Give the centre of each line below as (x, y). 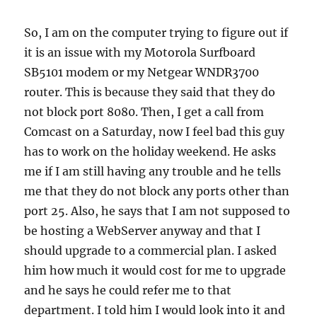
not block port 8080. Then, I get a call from (144, 112)
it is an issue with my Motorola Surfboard (140, 52)
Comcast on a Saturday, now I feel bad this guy (155, 132)
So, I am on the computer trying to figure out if (156, 33)
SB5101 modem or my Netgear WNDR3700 (142, 72)
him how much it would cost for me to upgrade (155, 270)
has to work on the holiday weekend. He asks (150, 151)
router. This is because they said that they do (150, 92)
